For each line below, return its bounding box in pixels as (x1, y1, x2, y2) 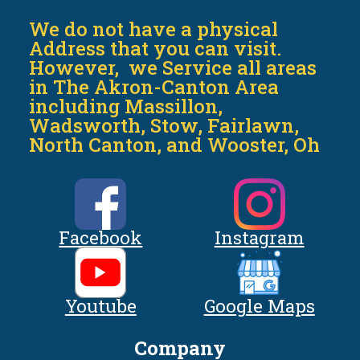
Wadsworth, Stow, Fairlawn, (29, 112, 300, 139)
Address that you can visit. (29, 35, 282, 62)
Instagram (214, 226, 305, 250)
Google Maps (203, 294, 315, 318)
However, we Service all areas (29, 55, 317, 81)
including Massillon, (29, 93, 223, 120)
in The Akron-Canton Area (29, 74, 280, 100)
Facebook (59, 226, 143, 250)
